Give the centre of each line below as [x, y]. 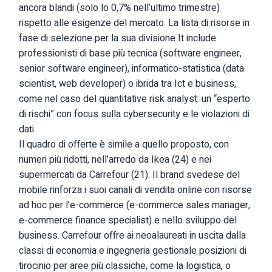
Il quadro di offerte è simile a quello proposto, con [124, 144]
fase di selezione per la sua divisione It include [118, 38]
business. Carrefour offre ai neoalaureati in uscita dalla [133, 236]
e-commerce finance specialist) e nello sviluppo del [128, 220]
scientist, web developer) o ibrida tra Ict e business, [128, 84]
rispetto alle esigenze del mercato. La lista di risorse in [134, 23]
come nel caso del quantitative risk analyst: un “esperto [135, 99]
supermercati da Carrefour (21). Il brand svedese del [130, 175]
